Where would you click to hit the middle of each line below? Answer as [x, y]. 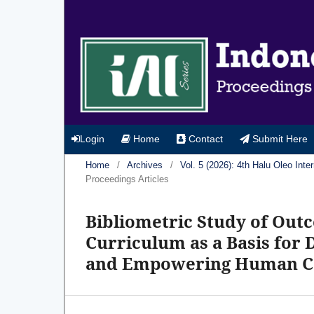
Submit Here [279, 138]
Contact [204, 138]
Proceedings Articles [127, 179]
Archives [145, 165]
